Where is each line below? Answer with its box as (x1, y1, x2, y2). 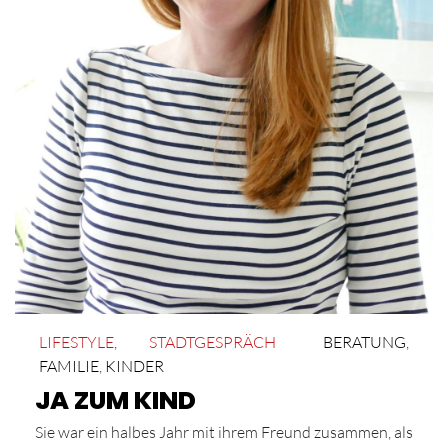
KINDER (105, 356, 164, 377)
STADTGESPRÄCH (148, 332, 276, 353)
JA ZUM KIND (35, 383, 196, 419)
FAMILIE (39, 356, 99, 377)
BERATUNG (323, 332, 406, 353)
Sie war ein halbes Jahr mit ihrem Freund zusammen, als (35, 422, 413, 443)
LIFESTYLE (39, 332, 114, 353)
